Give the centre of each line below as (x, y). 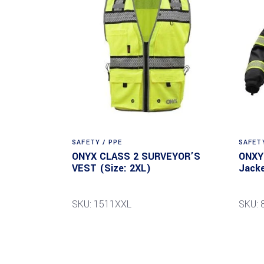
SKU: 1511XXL (102, 204)
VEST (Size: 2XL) (111, 168)
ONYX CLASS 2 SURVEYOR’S (136, 156)
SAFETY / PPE (97, 142)
